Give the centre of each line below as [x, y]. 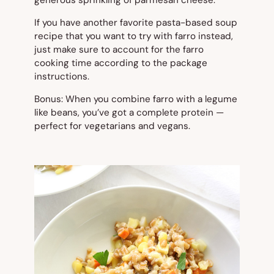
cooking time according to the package [121, 63]
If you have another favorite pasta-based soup [136, 23]
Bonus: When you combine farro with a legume [136, 99]
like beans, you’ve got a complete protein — [129, 113]
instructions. [62, 77]
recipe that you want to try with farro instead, [134, 36]
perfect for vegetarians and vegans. [112, 126]
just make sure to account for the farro [119, 50]
